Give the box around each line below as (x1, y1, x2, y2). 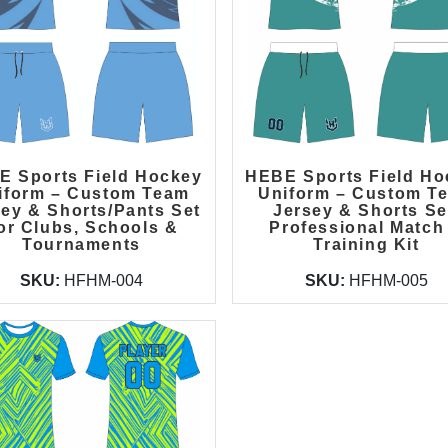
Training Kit (313, 236, 420, 253)
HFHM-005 (348, 272, 428, 289)
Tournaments (22, 236, 141, 253)
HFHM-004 (63, 272, 143, 289)
